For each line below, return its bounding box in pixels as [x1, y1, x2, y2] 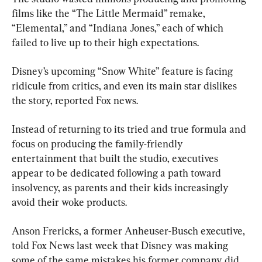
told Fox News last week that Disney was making [12, 239, 230, 251]
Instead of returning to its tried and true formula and [12, 122, 249, 135]
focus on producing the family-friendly [12, 137, 185, 150]
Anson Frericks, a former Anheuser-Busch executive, [12, 224, 247, 237]
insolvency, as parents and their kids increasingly [12, 181, 231, 194]
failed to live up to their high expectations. [12, 36, 199, 49]
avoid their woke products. [12, 195, 127, 208]
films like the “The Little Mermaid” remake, [12, 6, 208, 19]
